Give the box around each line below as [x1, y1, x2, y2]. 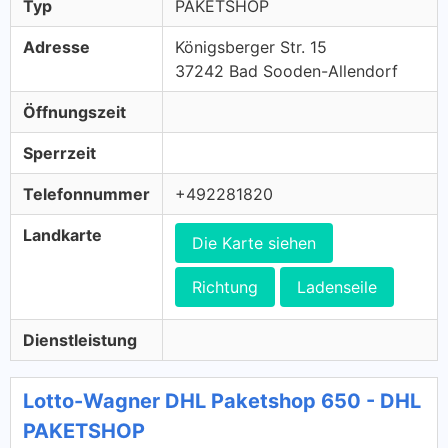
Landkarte [23, 225, 102, 245]
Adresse [23, 37, 90, 57]
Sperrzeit [23, 143, 96, 163]
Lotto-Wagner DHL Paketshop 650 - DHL [23, 389, 421, 413]
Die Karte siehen [192, 233, 316, 253]
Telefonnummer [23, 184, 150, 204]
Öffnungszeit [23, 102, 126, 122]
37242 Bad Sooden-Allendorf [175, 61, 398, 81]
